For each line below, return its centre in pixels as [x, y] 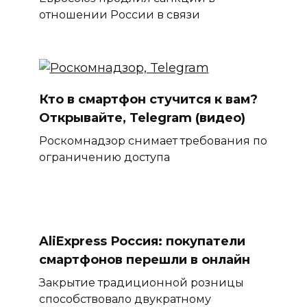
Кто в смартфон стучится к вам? [148, 99]
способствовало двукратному [125, 298]
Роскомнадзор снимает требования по [153, 140]
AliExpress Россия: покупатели [142, 241]
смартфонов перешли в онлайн [144, 259]
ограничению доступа [104, 157]
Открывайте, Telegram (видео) [142, 118]
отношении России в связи [119, 15]
